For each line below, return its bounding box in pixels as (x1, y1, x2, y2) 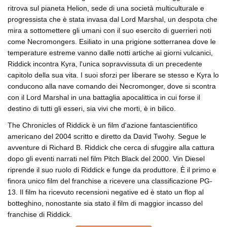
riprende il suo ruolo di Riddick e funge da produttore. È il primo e (8, 166, 216, 174)
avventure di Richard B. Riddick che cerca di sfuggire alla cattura (8, 143, 214, 152)
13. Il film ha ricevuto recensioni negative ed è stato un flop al (8, 188, 204, 197)
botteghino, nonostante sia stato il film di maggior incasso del (8, 199, 203, 208)
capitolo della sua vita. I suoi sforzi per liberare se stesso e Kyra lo (8, 71, 219, 80)
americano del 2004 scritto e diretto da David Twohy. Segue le (8, 132, 206, 141)
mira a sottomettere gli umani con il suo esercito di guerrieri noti (8, 26, 211, 35)
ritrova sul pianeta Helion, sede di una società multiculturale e (8, 4, 204, 13)
